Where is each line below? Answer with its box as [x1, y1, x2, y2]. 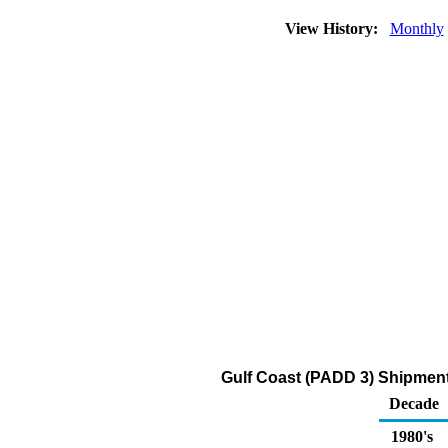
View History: [280, 20, 386, 37]
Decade [389, 395, 439, 412]
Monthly [389, 20, 444, 37]
